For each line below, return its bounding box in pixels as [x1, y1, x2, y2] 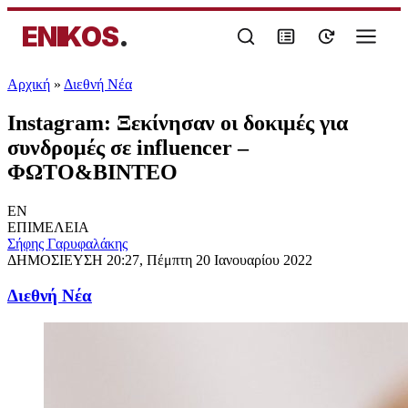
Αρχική [7, 76, 50, 92]
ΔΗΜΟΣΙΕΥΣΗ [7, 251, 107, 268]
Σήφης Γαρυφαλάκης [7, 235, 127, 251]
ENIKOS [22, 20, 118, 53]
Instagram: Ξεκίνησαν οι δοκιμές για [7, 110, 348, 135]
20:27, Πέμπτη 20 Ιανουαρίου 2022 [107, 251, 312, 268]
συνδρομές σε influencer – [7, 135, 249, 159]
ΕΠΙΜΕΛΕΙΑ [7, 219, 89, 235]
